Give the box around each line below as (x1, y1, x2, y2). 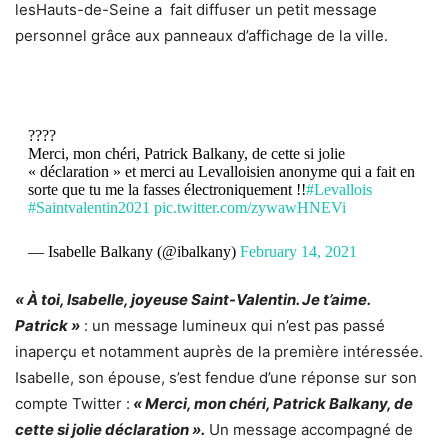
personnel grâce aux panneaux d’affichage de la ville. (15, 25, 388, 45)
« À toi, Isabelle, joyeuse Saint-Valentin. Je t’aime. (15, 289, 370, 309)
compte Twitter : (15, 393, 130, 413)
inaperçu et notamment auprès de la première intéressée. (15, 341, 423, 361)
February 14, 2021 (239, 242, 357, 260)
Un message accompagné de (205, 419, 413, 439)
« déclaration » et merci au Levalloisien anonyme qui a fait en (27, 162, 415, 180)
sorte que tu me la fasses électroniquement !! (27, 180, 306, 198)
